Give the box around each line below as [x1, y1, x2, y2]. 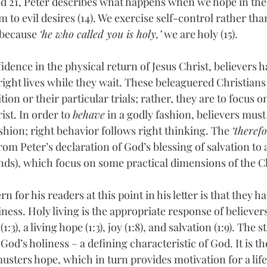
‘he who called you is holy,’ [39, 27, 162, 41]
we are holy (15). [162, 27, 238, 41]
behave [73, 107, 105, 122]
